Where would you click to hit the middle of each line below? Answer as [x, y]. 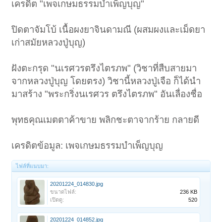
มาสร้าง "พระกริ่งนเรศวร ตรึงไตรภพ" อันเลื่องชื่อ [107, 94]
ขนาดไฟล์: [63, 192]
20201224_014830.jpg [77, 184]
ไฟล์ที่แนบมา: [32, 166]
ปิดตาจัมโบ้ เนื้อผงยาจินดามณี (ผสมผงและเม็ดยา [109, 30]
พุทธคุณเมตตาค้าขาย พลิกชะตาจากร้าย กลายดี [106, 120]
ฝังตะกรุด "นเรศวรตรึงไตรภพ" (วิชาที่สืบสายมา [104, 68]
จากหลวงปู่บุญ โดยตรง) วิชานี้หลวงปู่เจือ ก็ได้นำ [106, 81]
